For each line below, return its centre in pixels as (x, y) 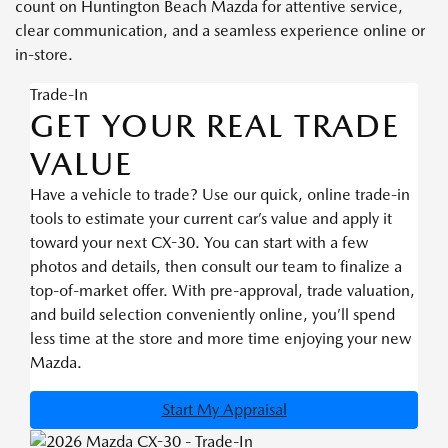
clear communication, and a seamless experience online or (220, 30)
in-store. (44, 54)
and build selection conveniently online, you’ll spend (212, 314)
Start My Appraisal (224, 409)
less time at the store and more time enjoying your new (220, 338)
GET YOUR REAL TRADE (215, 125)
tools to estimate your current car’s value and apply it (211, 218)
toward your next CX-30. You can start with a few (199, 242)
